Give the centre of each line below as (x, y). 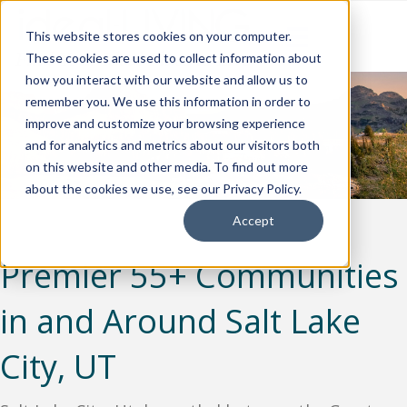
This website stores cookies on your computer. (159, 36)
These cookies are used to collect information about (174, 58)
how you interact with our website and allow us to (167, 79)
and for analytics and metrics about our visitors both (173, 145)
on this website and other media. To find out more (167, 167)
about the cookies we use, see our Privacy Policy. (164, 189)
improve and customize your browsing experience (165, 123)
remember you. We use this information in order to (168, 101)
